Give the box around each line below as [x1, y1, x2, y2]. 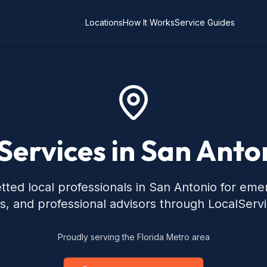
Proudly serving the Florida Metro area [57, 232, 210, 242]
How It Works [122, 17, 175, 27]
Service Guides [174, 17, 235, 27]
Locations [85, 17, 123, 27]
